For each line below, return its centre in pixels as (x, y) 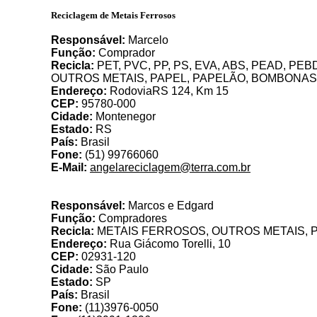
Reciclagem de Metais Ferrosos (113, 15)
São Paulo (121, 269)
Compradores (131, 218)
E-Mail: (69, 167)
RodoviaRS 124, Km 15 (168, 91)
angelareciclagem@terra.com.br (170, 167)
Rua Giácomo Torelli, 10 (169, 244)
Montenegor (124, 116)
